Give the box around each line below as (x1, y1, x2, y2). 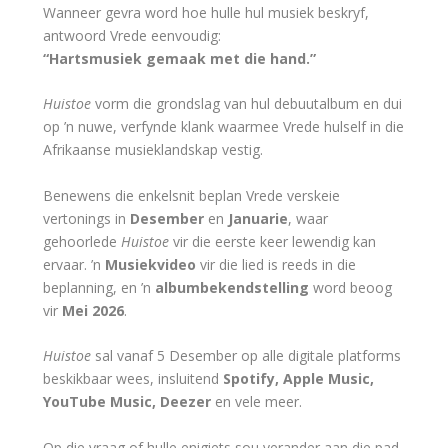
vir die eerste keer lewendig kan (168, 231, 376, 251)
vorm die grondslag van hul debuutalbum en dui (90, 94, 402, 114)
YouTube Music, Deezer (42, 392, 211, 412)
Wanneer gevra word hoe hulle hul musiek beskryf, (42, 3, 369, 23)
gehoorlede (42, 231, 121, 251)
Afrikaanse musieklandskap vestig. (42, 140, 263, 160)
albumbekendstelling (154, 277, 309, 297)
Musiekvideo (104, 254, 196, 274)
